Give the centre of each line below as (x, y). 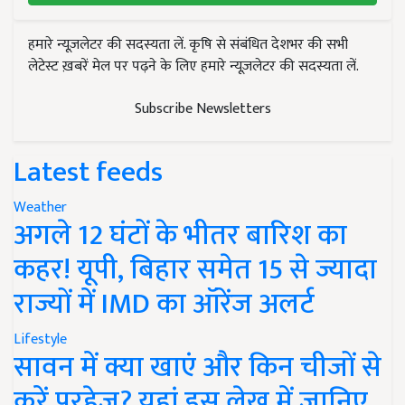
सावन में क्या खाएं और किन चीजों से (198, 367)
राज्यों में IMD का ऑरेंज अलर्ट (164, 304)
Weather (40, 207)
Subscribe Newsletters (202, 108)
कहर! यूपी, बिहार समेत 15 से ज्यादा (195, 269)
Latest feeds (88, 172)
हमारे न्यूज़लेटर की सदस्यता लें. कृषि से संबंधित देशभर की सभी (188, 44)
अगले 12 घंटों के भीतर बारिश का (180, 235)
